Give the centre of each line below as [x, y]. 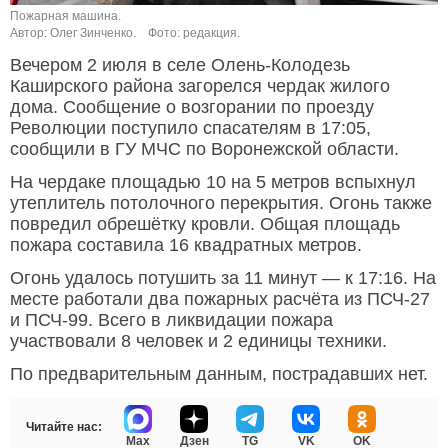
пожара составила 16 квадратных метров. [186, 245]
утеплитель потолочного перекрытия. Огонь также [221, 203]
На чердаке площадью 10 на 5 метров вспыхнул [213, 182]
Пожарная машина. [65, 16]
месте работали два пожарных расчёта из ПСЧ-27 [220, 299]
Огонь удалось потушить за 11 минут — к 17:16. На [223, 278]
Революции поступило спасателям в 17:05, [190, 128]
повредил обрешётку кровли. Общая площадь [205, 224]
